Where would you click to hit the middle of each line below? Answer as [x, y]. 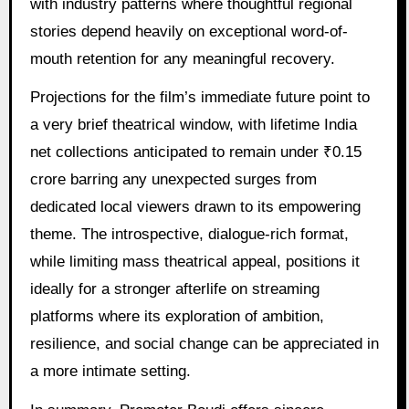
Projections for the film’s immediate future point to [199, 98]
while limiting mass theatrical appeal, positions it [194, 262]
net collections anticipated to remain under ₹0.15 [195, 152]
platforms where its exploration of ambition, [177, 317]
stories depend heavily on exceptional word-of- [189, 31]
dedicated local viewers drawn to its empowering [195, 207]
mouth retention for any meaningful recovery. [182, 58]
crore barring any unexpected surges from [173, 180]
